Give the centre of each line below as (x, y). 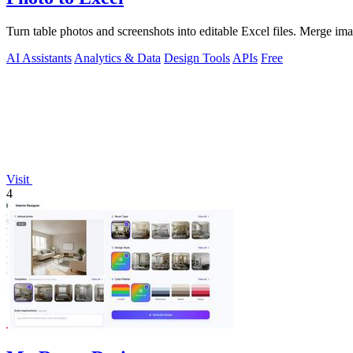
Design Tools (197, 58)
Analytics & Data (117, 58)
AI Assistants (39, 58)
